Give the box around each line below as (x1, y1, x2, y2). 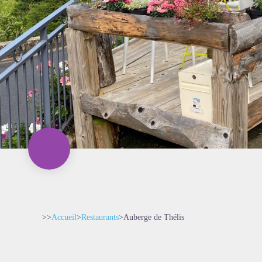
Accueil (51, 213, 77, 222)
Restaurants (81, 213, 119, 222)
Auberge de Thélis (123, 213, 184, 222)
